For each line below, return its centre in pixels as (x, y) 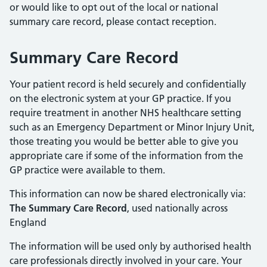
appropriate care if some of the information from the (126, 156)
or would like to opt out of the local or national (114, 7)
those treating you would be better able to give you (124, 141)
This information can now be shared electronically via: (128, 194)
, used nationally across (177, 208)
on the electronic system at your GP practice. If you (120, 98)
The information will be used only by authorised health (131, 246)
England (28, 222)
